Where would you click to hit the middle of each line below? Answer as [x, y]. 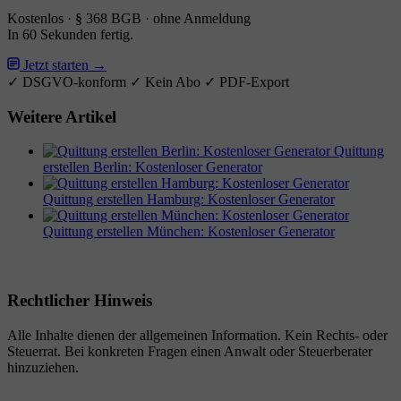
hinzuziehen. [43, 367]
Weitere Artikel [62, 116]
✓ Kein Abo [165, 81]
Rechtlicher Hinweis [80, 300]
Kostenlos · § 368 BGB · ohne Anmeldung [129, 18]
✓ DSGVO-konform [67, 81]
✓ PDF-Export [247, 81]
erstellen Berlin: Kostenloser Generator [153, 167]
